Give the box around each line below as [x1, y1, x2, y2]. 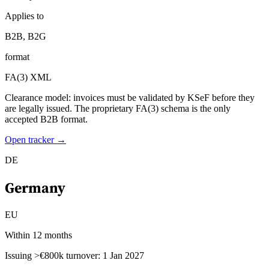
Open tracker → [5, 134, 66, 145]
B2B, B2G [5, 31, 46, 41]
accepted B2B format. [5, 114, 88, 124]
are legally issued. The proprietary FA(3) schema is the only [5, 103, 231, 113]
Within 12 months [5, 229, 72, 240]
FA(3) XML [5, 72, 52, 82]
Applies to [5, 11, 44, 21]
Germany [5, 177, 65, 198]
